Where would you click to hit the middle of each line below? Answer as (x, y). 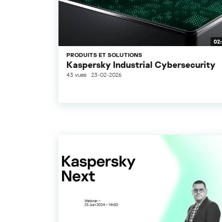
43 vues (77, 75)
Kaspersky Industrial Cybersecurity (141, 65)
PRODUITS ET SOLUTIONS (104, 55)
